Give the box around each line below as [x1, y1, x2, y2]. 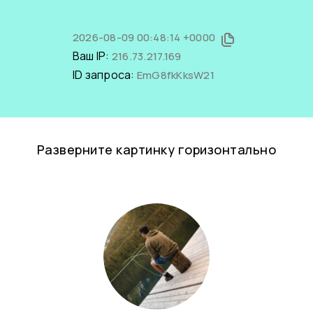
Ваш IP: [72, 48, 112, 64]
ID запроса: [72, 67, 137, 82]
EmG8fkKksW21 [136, 68, 214, 82]
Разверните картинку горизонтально [36, 141, 277, 158]
